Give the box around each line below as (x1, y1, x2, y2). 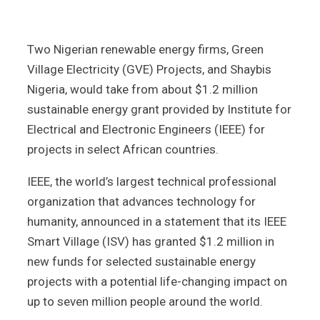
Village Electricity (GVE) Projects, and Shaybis (27, 61, 271, 76)
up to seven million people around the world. (27, 294, 263, 309)
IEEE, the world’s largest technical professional (27, 174, 276, 189)
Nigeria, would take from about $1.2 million (27, 81, 258, 96)
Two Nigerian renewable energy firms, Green (27, 41, 264, 56)
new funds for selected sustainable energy (27, 254, 256, 269)
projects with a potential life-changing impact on (27, 274, 287, 289)
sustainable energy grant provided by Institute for (27, 101, 291, 116)
